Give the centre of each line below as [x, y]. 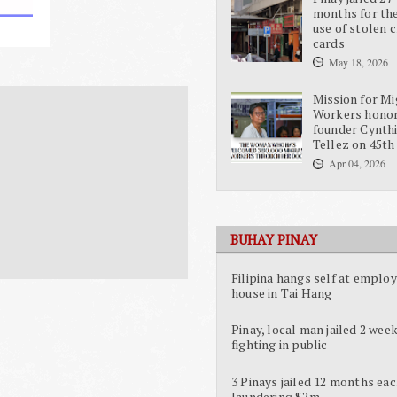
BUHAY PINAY [274, 240]
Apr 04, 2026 [357, 163]
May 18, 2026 [358, 62]
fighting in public [280, 345]
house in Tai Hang [282, 292]
